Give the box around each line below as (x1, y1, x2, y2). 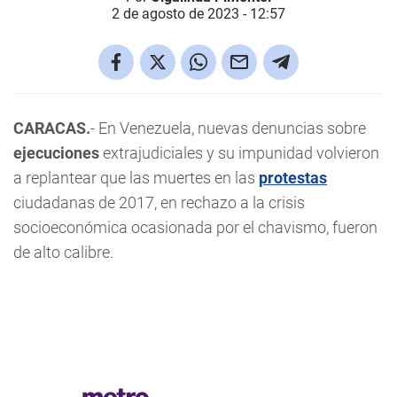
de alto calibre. (13, 243, 113, 261)
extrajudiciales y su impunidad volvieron (103, 144, 379, 162)
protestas (259, 168, 327, 187)
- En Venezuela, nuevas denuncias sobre (90, 119, 366, 137)
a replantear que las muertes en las (13, 168, 259, 187)
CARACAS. (13, 119, 90, 137)
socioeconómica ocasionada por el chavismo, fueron (13, 218, 378, 237)
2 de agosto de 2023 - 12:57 (112, 5, 285, 22)
